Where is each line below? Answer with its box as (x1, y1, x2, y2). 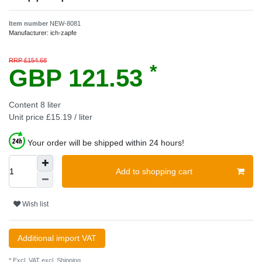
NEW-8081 (50, 20, 81, 27)
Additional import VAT (18, 233, 96, 243)
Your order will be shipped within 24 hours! (27, 138, 184, 148)
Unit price (9, 112, 46, 122)
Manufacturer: (9, 29, 50, 37)
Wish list (22, 199, 49, 208)
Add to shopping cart (115, 166, 192, 176)
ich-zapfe (50, 29, 77, 37)
